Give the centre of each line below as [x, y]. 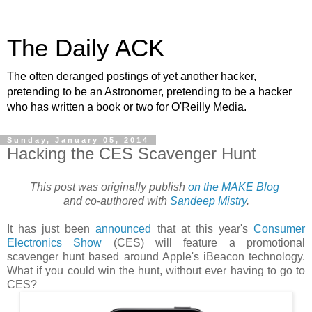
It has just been [52, 228]
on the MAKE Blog [234, 187]
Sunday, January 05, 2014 [78, 140]
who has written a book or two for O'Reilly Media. [127, 107]
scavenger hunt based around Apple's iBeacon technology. [156, 256]
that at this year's [203, 228]
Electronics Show [55, 242]
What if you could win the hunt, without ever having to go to [156, 270]
